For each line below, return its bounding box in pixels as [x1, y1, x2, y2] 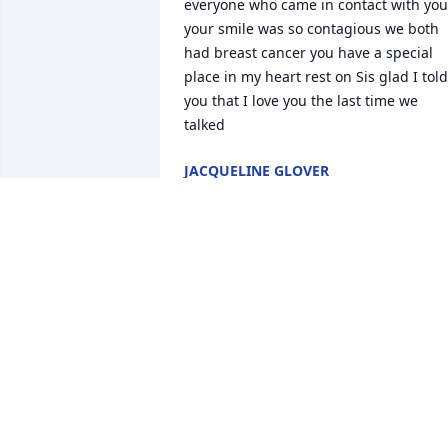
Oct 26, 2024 [184, 181, 267, 201]
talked [184, 115, 225, 135]
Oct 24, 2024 [184, 347, 267, 367]
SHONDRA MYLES [184, 327, 304, 347]
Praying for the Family [184, 281, 331, 301]
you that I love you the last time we [184, 91, 418, 111]
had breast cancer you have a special [184, 43, 433, 63]
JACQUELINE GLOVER [184, 161, 329, 181]
